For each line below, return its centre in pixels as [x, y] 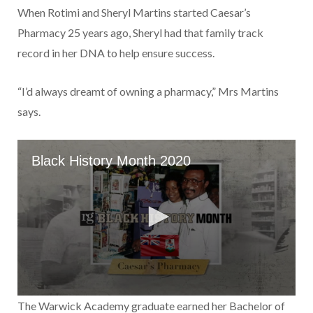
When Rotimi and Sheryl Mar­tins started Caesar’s [134, 12]
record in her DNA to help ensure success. [116, 52]
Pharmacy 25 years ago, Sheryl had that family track [140, 32]
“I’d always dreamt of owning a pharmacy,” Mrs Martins [148, 91]
